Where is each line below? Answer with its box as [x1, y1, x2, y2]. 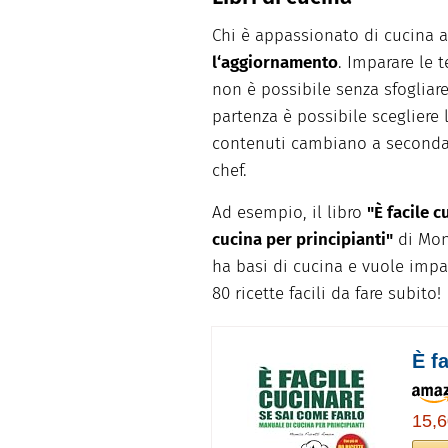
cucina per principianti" [212, 229, 393, 251]
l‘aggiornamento [212, 52, 338, 74]
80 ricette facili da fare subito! [212, 283, 441, 305]
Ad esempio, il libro [212, 202, 367, 224]
